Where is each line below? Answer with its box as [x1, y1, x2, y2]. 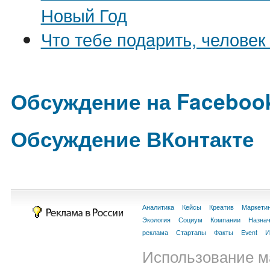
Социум [178, 215, 202, 224]
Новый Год [40, 2, 127, 27]
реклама [142, 228, 168, 237]
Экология [142, 215, 171, 224]
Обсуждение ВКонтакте [11, 123, 254, 154]
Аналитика [142, 202, 174, 212]
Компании [210, 215, 240, 224]
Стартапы [176, 228, 206, 237]
